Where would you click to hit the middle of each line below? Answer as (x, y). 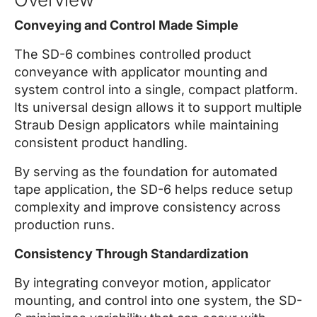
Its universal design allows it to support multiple (158, 107)
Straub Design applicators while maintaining (146, 125)
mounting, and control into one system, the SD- (158, 300)
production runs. (64, 225)
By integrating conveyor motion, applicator (143, 283)
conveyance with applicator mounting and (141, 72)
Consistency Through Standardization (131, 254)
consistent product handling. (101, 143)
